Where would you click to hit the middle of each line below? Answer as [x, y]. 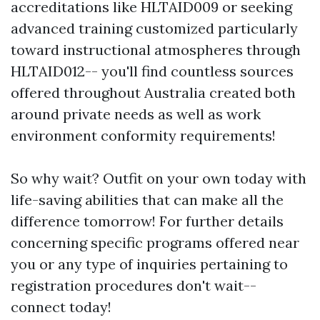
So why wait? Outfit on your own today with [159, 178]
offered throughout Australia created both [153, 92]
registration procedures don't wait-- [134, 285]
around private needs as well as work [136, 114]
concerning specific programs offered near [155, 242]
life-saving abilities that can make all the [147, 200]
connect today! [61, 307]
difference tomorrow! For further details [147, 221]
